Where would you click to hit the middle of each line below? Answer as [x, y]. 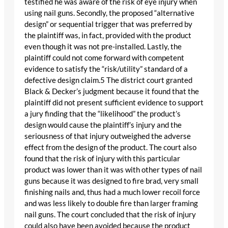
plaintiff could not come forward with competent [104, 58]
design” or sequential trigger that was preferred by [108, 24]
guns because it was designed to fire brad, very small [111, 181]
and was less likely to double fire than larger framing [111, 204]
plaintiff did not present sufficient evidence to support [114, 103]
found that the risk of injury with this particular [102, 159]
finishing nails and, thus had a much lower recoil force [112, 192]
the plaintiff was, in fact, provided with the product [108, 36]
